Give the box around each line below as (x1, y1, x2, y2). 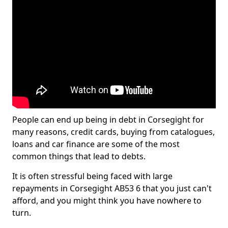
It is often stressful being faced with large (12, 170, 173, 182)
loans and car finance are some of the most (12, 138, 180, 150)
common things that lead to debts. (12, 151, 146, 162)
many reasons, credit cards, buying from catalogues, (12, 126, 215, 137)
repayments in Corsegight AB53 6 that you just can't (12, 183, 212, 194)
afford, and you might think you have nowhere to (12, 195, 202, 206)
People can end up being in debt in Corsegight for (12, 114, 204, 125)
